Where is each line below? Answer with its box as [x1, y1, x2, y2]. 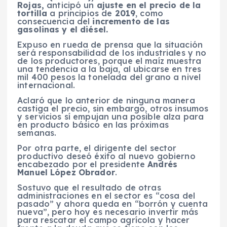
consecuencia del [17, 16, 93, 26]
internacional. [17, 80, 75, 90]
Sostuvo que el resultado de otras [17, 182, 161, 193]
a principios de [47, 8, 112, 18]
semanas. [17, 127, 57, 138]
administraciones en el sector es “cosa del [17, 190, 195, 201]
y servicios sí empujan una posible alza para [17, 111, 204, 122]
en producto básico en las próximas [17, 119, 169, 130]
